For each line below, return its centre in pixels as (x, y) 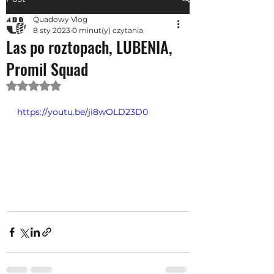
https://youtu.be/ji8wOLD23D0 (83, 112)
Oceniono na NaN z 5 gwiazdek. (100, 85)
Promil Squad (47, 68)
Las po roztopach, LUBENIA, (89, 46)
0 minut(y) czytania (108, 30)
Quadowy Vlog (60, 19)
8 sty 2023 (52, 30)
